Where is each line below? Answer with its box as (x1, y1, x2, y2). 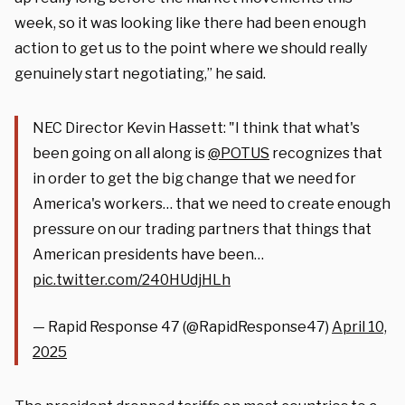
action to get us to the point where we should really (14, 39, 367, 57)
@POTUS (208, 144, 269, 162)
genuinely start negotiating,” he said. (14, 64, 266, 82)
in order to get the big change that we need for (33, 169, 356, 187)
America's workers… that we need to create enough (33, 194, 391, 212)
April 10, (332, 317, 387, 335)
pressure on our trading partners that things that (33, 220, 372, 238)
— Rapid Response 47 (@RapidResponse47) (33, 317, 332, 335)
